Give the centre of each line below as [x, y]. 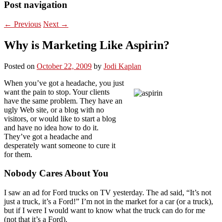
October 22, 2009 [64, 66]
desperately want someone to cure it [60, 145]
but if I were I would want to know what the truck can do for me [105, 211]
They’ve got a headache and [48, 136]
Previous [27, 24]
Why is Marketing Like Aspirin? [87, 45]
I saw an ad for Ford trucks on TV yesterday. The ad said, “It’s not [108, 193]
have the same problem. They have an [63, 101]
